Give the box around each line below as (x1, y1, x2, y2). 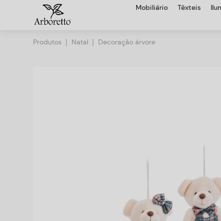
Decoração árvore (98, 37, 156, 47)
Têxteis (178, 2, 201, 12)
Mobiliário (136, 2, 168, 12)
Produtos (33, 37, 62, 47)
